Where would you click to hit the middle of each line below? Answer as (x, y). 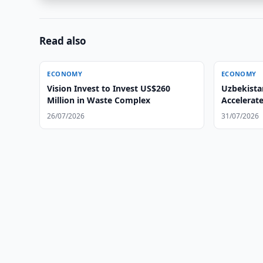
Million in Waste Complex (99, 100)
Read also (63, 41)
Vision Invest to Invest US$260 (61, 88)
